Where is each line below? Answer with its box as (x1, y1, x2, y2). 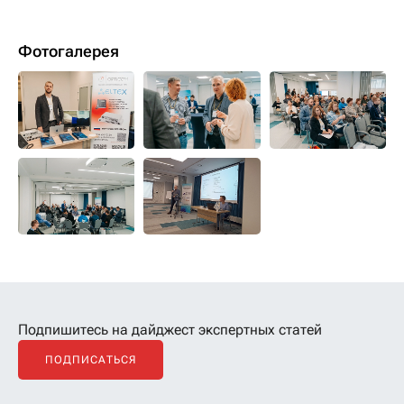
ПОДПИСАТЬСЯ (45, 353, 136, 366)
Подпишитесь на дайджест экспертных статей (18, 320, 322, 338)
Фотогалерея (18, 41, 119, 60)
